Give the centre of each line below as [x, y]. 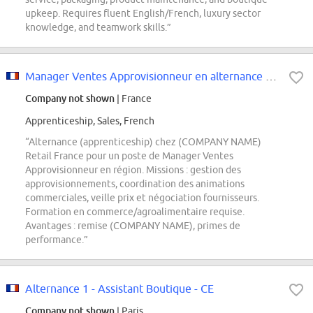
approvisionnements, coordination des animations [135, 184]
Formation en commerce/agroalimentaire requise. [135, 212]
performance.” [57, 240]
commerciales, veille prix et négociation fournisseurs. [142, 198]
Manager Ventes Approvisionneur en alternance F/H [271, 77]
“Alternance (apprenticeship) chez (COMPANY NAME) [143, 142]
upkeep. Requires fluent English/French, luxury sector [143, 14]
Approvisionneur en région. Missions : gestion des [133, 170]
